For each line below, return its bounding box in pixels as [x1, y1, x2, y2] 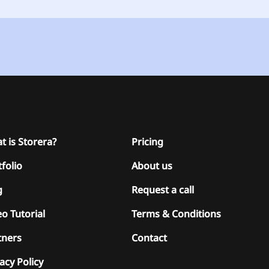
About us [131, 159, 172, 172]
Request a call [131, 183, 194, 196]
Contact [131, 231, 167, 244]
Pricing [131, 134, 163, 148]
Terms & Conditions [131, 207, 221, 220]
